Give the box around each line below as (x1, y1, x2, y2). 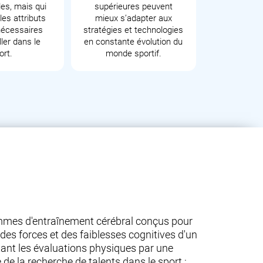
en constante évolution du (84, 36, 183, 47)
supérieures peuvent (94, 1, 173, 12)
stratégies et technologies (83, 25, 184, 35)
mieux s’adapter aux (95, 13, 172, 23)
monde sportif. (105, 48, 161, 59)
